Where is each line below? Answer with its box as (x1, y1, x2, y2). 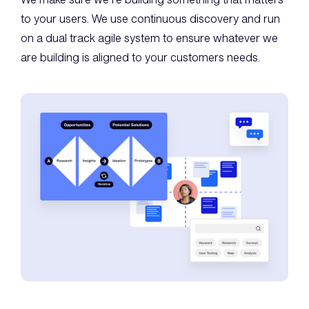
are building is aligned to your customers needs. (21, 49, 260, 66)
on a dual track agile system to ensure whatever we (21, 30, 278, 47)
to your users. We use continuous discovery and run (21, 10, 280, 28)
